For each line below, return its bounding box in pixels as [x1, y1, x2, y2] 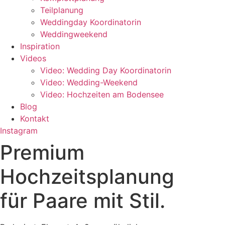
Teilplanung [40, 5, 83, 15]
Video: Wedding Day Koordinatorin [40, 65, 171, 75]
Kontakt [20, 114, 49, 124]
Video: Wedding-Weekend [40, 77, 138, 87]
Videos [20, 53, 46, 63]
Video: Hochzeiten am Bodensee [40, 89, 164, 99]
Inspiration [20, 41, 60, 51]
